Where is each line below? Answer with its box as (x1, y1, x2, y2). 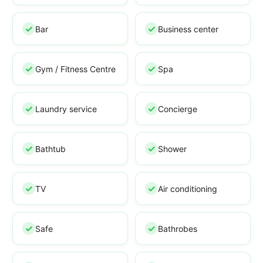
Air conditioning (158, 183, 217, 194)
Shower (158, 143, 187, 154)
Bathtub (35, 143, 66, 154)
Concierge (158, 103, 197, 114)
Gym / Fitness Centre (35, 63, 116, 74)
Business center (158, 23, 218, 34)
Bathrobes (158, 223, 197, 234)
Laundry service (35, 103, 97, 114)
